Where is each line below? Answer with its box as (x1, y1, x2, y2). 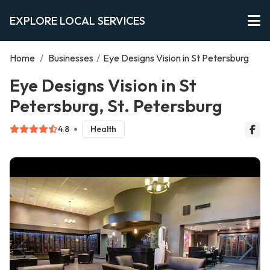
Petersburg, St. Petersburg (10, 95, 222, 116)
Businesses (48, 52, 93, 64)
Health (90, 124, 116, 135)
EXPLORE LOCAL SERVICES (10, 13, 145, 28)
